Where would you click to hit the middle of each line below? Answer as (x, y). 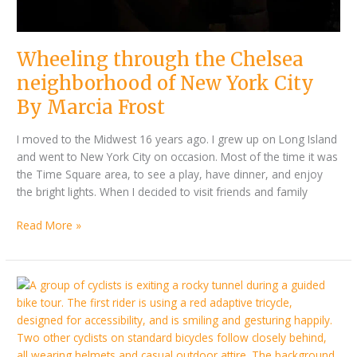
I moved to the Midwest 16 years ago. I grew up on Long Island (177, 139)
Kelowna (38, 302)
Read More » (49, 226)
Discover (38, 284)
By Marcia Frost (91, 108)
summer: (39, 337)
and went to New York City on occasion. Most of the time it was (178, 156)
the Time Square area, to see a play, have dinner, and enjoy (170, 174)
